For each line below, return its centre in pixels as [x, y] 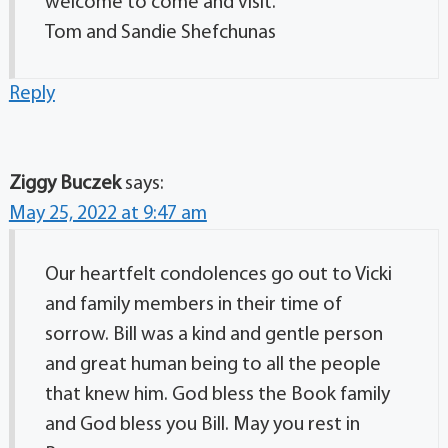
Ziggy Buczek [64, 183]
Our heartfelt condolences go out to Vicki [218, 274]
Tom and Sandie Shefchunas [160, 32]
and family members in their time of [193, 304]
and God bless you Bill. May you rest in [202, 424]
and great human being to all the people [212, 364]
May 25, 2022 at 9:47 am [107, 213]
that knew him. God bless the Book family [217, 394]
